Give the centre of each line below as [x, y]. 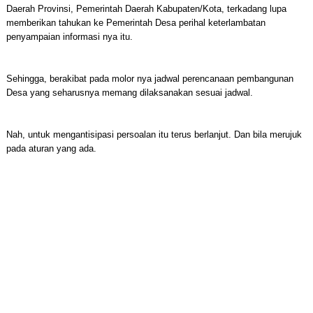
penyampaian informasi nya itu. [69, 37]
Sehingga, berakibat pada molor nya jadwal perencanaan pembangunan [150, 79]
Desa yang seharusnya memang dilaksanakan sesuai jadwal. [129, 93]
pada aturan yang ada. [51, 148]
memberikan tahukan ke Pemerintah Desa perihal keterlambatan [136, 23]
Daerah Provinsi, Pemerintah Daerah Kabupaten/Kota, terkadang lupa [146, 9]
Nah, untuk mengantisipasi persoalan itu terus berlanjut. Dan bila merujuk [154, 134]
